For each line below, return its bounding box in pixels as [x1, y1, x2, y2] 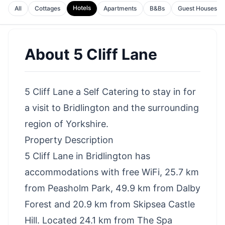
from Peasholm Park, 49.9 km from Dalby [25, 183, 200, 193]
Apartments [103, 5, 137, 12]
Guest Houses [178, 5, 217, 12]
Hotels [73, 4, 91, 12]
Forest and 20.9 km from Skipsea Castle [25, 199, 195, 209]
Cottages [35, 5, 60, 12]
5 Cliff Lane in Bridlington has [25, 151, 150, 161]
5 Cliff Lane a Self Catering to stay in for [25, 86, 196, 97]
